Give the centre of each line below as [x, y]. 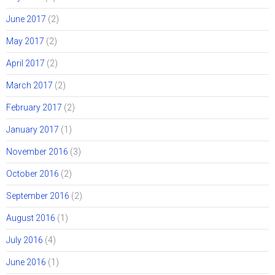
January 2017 [33, 129]
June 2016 [26, 262]
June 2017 [26, 19]
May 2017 [25, 41]
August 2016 [31, 218]
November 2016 [37, 151]
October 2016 [33, 173]
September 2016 [38, 196]
